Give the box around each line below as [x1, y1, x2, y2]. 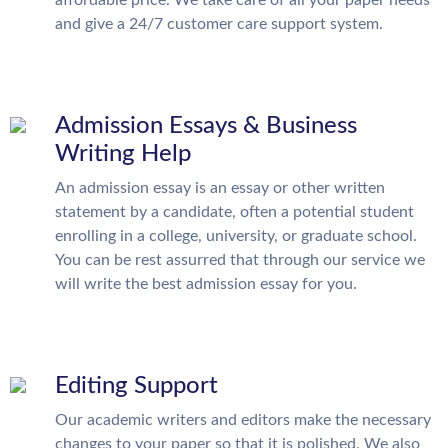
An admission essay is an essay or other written [55, 180, 385, 197]
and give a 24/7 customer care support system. [55, 16, 383, 33]
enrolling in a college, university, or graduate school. [55, 228, 417, 245]
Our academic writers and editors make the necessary [55, 412, 431, 429]
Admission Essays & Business [55, 114, 357, 139]
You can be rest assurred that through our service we [55, 252, 425, 269]
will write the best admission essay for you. [55, 276, 357, 293]
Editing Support [55, 374, 218, 399]
